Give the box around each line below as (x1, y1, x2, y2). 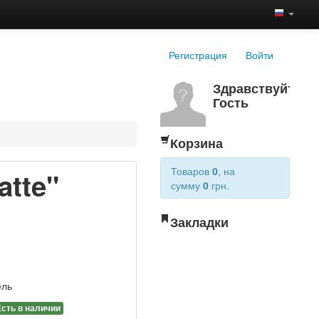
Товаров (171, 164, 213, 178)
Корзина (170, 134, 224, 152)
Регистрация (169, 48, 228, 62)
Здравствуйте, (213, 79, 305, 97)
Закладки (170, 213, 229, 231)
